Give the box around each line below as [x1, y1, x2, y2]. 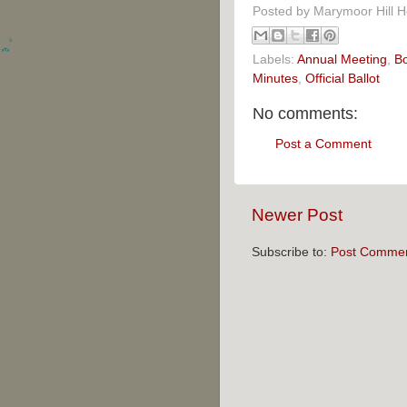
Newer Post [252, 205, 342, 225]
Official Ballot [305, 72, 380, 86]
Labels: [253, 53, 297, 67]
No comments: [253, 104, 358, 124]
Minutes [253, 72, 298, 86]
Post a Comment [275, 136, 372, 151]
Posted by [253, 4, 313, 18]
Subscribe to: [252, 245, 331, 260]
